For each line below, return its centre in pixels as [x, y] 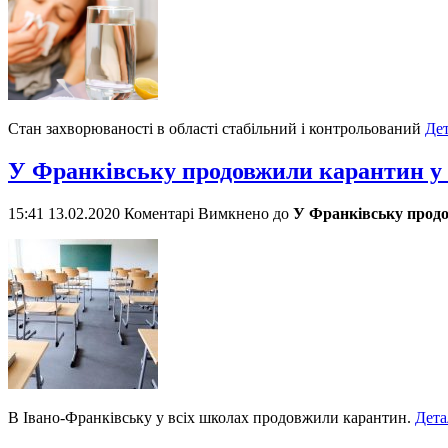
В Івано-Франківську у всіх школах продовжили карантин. [211, 417]
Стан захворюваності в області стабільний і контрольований [216, 129]
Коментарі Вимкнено [196, 213]
